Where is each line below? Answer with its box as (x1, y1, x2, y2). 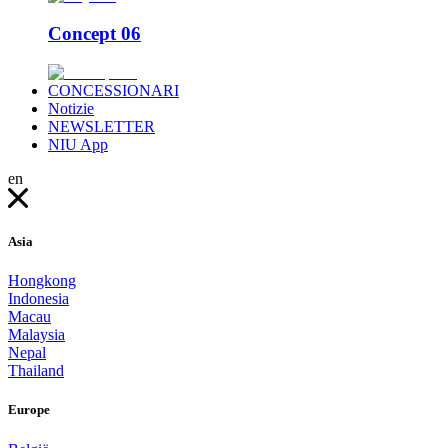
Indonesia (8, 290, 69, 308)
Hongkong (8, 272, 76, 290)
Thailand (8, 362, 64, 380)
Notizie (48, 99, 94, 117)
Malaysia (8, 326, 65, 344)
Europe (8, 402, 50, 418)
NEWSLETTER (48, 117, 155, 135)
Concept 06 (48, 23, 141, 45)
